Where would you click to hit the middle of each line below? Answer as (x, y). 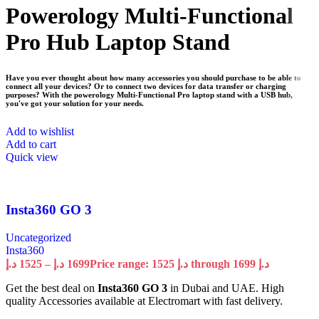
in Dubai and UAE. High (226, 288)
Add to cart (31, 144)
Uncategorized (38, 238)
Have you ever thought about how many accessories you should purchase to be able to (153, 77)
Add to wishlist (40, 131)
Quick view (32, 157)
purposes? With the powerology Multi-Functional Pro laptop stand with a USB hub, (149, 94)
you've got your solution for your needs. (75, 103)
